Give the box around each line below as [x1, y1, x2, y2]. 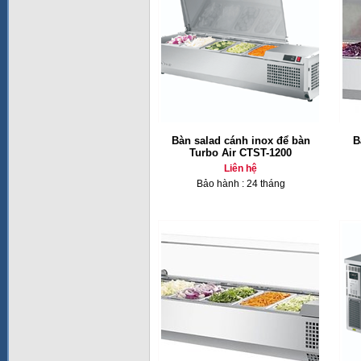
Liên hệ [224, 163, 257, 174]
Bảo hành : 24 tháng [196, 178, 285, 189]
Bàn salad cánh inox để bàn [171, 135, 310, 147]
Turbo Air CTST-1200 [189, 147, 292, 159]
